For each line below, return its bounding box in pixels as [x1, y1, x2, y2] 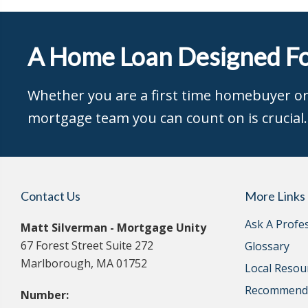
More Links [245, 188, 305, 203]
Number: [21, 287, 69, 302]
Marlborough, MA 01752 [21, 256, 147, 271]
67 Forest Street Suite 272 [21, 238, 153, 253]
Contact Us [21, 188, 80, 203]
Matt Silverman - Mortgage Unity [21, 220, 206, 235]
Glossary [245, 239, 289, 254]
